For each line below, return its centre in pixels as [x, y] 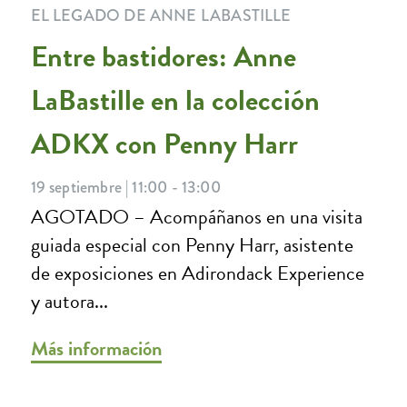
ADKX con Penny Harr [164, 144]
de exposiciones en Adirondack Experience [197, 273]
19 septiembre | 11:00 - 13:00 [125, 188]
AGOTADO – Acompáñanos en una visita [196, 217]
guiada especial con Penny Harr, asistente [192, 245]
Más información [96, 349]
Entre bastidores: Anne [163, 57]
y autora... [69, 302]
